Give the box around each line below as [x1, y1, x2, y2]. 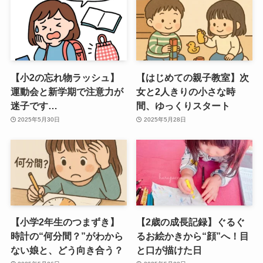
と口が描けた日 [136, 244, 203, 255]
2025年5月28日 [143, 116, 186, 123]
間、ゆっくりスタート [136, 100, 231, 111]
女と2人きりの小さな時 [136, 86, 236, 97]
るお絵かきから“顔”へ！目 [136, 230, 249, 241]
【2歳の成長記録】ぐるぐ [136, 216, 245, 227]
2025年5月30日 [18, 116, 60, 123]
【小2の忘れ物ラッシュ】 [10, 72, 119, 83]
